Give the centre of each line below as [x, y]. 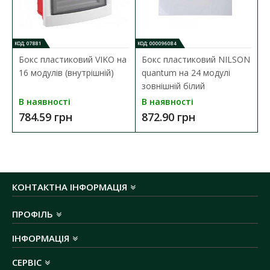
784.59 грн [46, 117]
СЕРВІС [27, 262]
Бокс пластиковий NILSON [196, 60]
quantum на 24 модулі [186, 73]
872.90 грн [168, 117]
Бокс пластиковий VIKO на [73, 60]
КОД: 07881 [28, 43]
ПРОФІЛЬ [33, 214]
